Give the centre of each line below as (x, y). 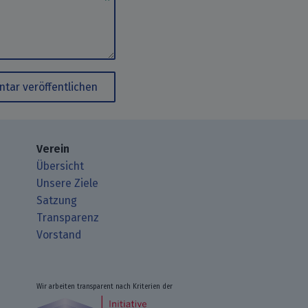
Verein (53, 148)
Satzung (57, 200)
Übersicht (60, 166)
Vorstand (59, 234)
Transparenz (68, 217)
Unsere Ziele (68, 183)
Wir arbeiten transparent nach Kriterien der (105, 286)
